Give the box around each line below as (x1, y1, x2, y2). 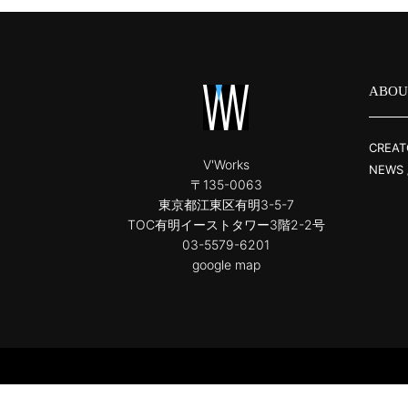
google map (191, 256, 260, 272)
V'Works (202, 156, 250, 172)
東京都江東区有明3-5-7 (158, 196, 294, 212)
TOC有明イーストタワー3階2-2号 (127, 216, 325, 232)
